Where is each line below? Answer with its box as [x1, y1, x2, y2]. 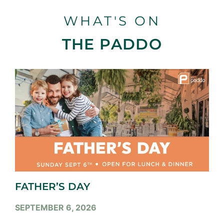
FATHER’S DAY [15, 180, 90, 192]
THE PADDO [61, 35, 162, 54]
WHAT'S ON [63, 13, 161, 29]
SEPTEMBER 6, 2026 [15, 202, 96, 212]
